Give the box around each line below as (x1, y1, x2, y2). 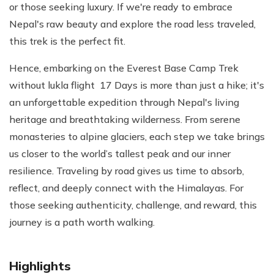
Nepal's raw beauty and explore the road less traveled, (9, 17, 256, 30)
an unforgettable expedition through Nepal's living (9, 95, 239, 108)
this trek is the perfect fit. (9, 34, 125, 47)
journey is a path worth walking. (9, 215, 155, 228)
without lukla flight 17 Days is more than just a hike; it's (9, 78, 264, 91)
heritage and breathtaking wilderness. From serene (9, 113, 240, 125)
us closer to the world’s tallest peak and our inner (9, 147, 231, 160)
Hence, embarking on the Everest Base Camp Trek (9, 61, 239, 74)
